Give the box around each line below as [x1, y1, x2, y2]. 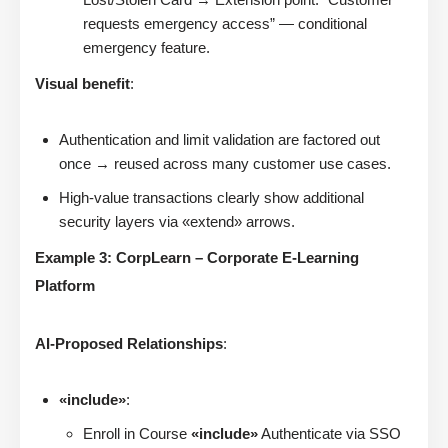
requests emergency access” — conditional [83, 15, 367, 33]
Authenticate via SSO [258, 425, 401, 443]
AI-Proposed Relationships [35, 335, 223, 353]
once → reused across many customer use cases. [59, 155, 391, 173]
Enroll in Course [83, 425, 191, 443]
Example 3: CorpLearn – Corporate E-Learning [35, 249, 359, 267]
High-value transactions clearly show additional [59, 189, 364, 207]
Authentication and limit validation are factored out [59, 131, 380, 149]
